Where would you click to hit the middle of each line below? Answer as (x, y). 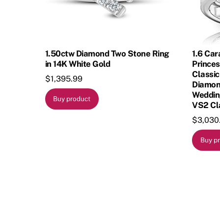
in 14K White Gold (78, 64)
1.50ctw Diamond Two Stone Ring (107, 54)
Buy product (72, 99)
